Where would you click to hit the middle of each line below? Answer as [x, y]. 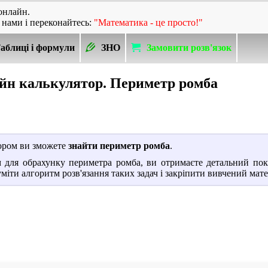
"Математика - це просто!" [148, 22]
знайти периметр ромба [119, 145]
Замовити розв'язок [189, 48]
